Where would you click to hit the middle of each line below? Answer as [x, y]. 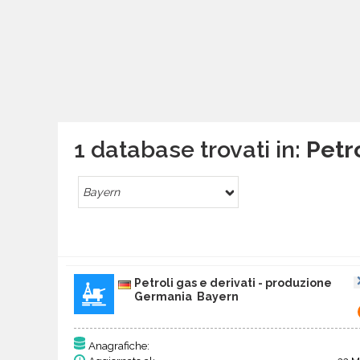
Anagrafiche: [119, 346]
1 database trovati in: [190, 150]
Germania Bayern [186, 297]
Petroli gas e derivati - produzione [233, 283]
